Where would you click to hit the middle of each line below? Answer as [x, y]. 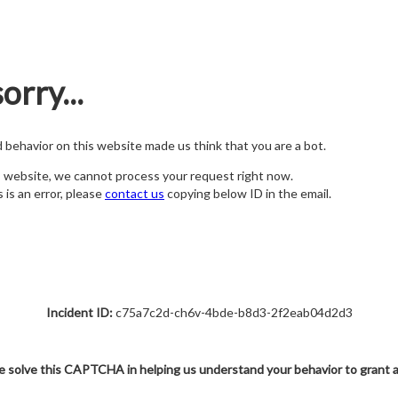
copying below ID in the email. [248, 194]
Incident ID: [79, 312]
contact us [135, 194]
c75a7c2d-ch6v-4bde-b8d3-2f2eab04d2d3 [232, 312]
